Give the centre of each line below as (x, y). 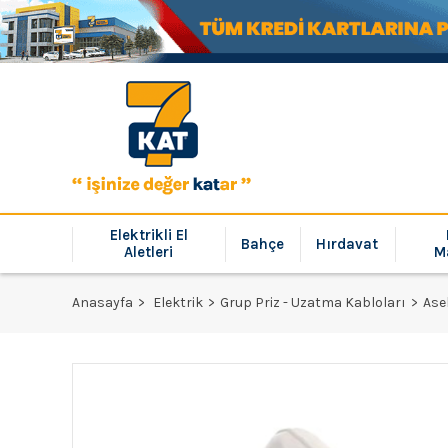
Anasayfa (102, 302)
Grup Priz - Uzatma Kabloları (313, 302)
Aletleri (149, 252)
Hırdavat (347, 243)
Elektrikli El (148, 235)
